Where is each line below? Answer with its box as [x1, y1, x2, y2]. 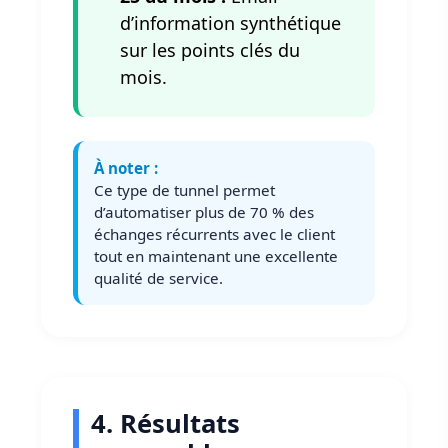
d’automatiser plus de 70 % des [94, 202, 314, 223]
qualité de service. [94, 268, 223, 289]
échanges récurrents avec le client [94, 224, 335, 245]
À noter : [94, 158, 158, 179]
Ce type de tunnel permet [94, 180, 275, 201]
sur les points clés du [120, 38, 300, 63]
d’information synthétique [120, 11, 341, 36]
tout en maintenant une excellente [94, 246, 338, 267]
